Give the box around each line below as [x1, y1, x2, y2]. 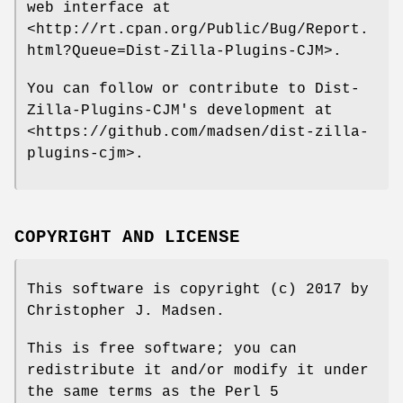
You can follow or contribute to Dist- [27, 80, 360, 97]
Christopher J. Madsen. [27, 302, 225, 319]
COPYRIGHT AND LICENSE [14, 227, 241, 247]
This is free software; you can [27, 340, 297, 357]
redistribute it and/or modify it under [27, 362, 369, 379]
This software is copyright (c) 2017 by [27, 281, 369, 298]
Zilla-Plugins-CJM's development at [27, 102, 333, 119]
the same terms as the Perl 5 [27, 383, 279, 400]
